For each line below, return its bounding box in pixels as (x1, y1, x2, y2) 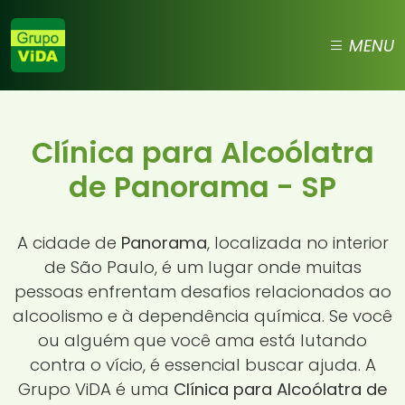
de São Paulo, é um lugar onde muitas (43, 255, 362, 278)
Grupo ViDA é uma (17, 377, 174, 400)
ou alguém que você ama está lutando (38, 328, 367, 352)
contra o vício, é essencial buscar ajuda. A (29, 353, 376, 376)
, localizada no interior (206, 231, 389, 254)
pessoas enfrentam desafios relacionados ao (14, 279, 391, 303)
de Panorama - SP (69, 166, 336, 207)
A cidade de (16, 231, 121, 254)
